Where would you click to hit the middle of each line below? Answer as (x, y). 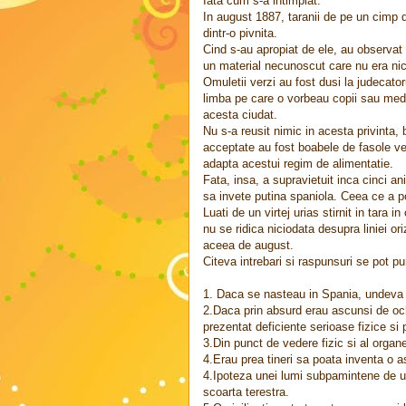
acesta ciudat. (240, 115)
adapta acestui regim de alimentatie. (298, 164)
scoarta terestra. (246, 392)
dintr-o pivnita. (240, 33)
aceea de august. (248, 245)
